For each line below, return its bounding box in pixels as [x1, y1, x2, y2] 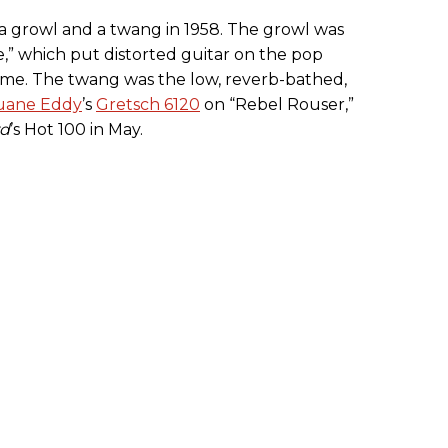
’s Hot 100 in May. [10, 120, 143, 140]
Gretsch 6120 [96, 95, 200, 115]
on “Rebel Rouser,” [200, 95, 354, 115]
